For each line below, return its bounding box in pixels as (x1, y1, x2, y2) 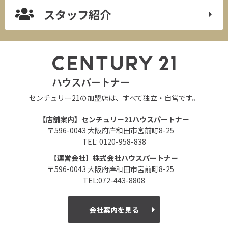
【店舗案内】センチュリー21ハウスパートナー (39, 113, 189, 124)
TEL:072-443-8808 (83, 175, 145, 185)
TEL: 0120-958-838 (82, 136, 146, 147)
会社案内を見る (89, 204, 139, 215)
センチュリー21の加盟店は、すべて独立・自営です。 (28, 92, 199, 103)
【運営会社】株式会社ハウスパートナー (50, 152, 178, 163)
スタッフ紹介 (43, 6, 111, 22)
